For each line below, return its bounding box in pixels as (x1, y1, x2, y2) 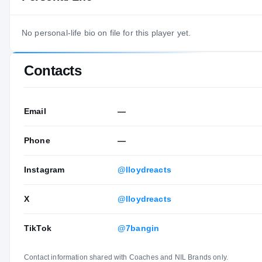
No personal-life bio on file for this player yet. (22, 27, 191, 37)
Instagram (24, 164, 65, 174)
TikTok (24, 223, 51, 233)
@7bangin (118, 223, 160, 233)
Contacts (24, 62, 82, 78)
